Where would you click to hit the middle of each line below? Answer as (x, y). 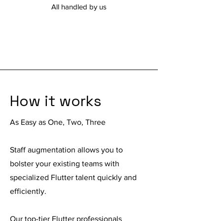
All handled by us (79, 7)
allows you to (99, 150)
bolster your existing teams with (65, 164)
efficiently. (28, 191)
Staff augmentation (43, 150)
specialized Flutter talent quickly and (73, 177)
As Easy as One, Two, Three (58, 122)
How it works (56, 101)
